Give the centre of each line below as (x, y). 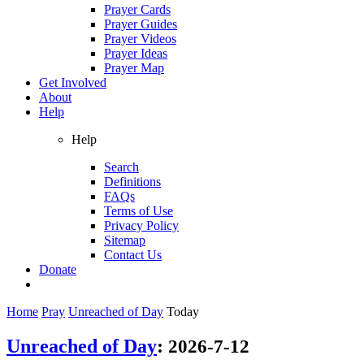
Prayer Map (134, 67)
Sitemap (125, 240)
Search (121, 167)
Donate (58, 269)
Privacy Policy (141, 225)
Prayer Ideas (136, 53)
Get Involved (73, 82)
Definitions (132, 181)
